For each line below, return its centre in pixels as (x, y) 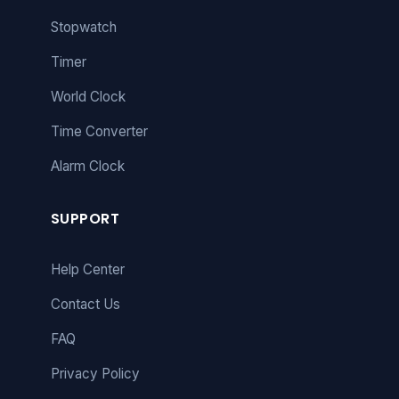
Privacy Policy (95, 374)
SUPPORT (85, 219)
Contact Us (85, 305)
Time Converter (99, 132)
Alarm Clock (87, 167)
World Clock (88, 97)
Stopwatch (83, 28)
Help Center (87, 270)
